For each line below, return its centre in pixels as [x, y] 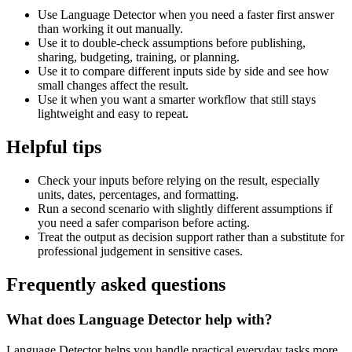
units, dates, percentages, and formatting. [138, 194]
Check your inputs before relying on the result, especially [179, 180]
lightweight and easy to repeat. [113, 114]
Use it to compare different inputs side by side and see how [183, 71]
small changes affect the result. [113, 86]
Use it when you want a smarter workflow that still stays [177, 100]
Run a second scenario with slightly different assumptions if [185, 209]
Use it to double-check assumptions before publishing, [172, 43]
